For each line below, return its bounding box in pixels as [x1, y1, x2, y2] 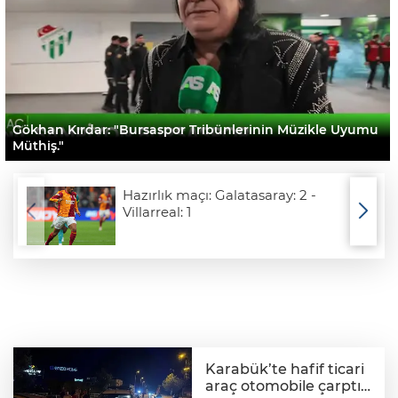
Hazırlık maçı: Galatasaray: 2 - [123, 186, 316, 203]
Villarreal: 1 [123, 203, 191, 220]
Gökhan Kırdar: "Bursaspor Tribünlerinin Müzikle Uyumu [12, 121, 378, 138]
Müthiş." [12, 137, 64, 154]
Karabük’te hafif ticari [205, 361, 365, 378]
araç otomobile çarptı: [205, 378, 365, 395]
